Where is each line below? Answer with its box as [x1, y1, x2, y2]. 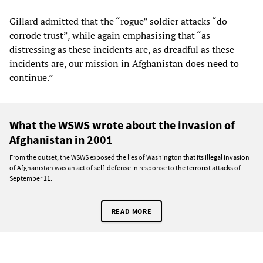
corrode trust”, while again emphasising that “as [9, 29, 210, 42]
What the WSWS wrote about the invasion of [9, 117, 235, 133]
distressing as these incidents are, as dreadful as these [9, 43, 234, 56]
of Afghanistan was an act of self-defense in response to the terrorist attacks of [9, 163, 241, 173]
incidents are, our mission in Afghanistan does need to [9, 57, 239, 70]
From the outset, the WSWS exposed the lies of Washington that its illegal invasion [9, 153, 249, 162]
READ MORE [111, 207, 152, 216]
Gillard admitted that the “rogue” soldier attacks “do [9, 15, 227, 28]
